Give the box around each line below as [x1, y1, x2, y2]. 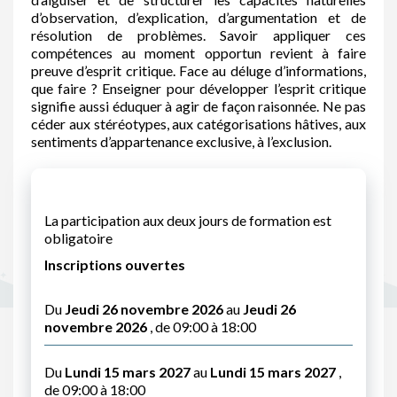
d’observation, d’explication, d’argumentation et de [31, 9, 366, 26]
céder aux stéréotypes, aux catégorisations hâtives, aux [31, 115, 366, 132]
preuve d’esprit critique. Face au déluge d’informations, [31, 62, 366, 79]
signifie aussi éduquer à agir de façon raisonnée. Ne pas [31, 97, 366, 114]
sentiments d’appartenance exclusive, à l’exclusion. [31, 133, 331, 150]
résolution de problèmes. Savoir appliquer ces [31, 27, 366, 43]
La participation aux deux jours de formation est [44, 212, 331, 229]
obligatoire [44, 230, 113, 246]
